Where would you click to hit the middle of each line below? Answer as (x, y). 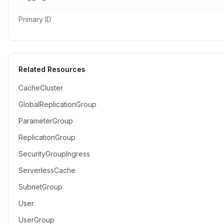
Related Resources (52, 69)
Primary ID (35, 19)
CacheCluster (41, 88)
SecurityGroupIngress (54, 154)
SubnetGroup (40, 187)
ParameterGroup (46, 121)
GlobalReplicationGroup (57, 104)
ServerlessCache (47, 170)
